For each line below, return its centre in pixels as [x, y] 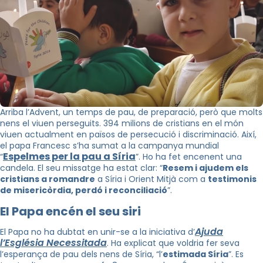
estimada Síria [195, 254]
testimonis [232, 179]
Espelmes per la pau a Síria [69, 157]
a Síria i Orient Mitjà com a [151, 179]
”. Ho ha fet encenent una [189, 157]
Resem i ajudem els [205, 168]
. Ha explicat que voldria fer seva [173, 243]
